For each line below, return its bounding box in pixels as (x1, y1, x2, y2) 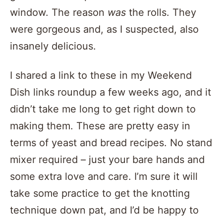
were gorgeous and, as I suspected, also (10, 23, 199, 35)
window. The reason (10, 6, 108, 18)
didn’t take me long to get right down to (10, 103, 196, 115)
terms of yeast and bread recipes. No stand (10, 136, 212, 149)
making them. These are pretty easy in (10, 119, 190, 132)
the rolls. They (129, 6, 196, 18)
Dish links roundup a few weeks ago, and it (10, 86, 211, 98)
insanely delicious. (10, 40, 96, 52)
